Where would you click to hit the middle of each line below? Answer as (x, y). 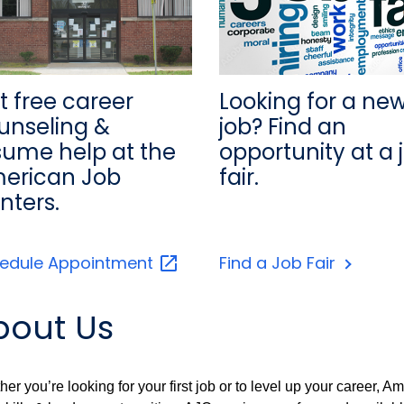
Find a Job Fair (279, 262)
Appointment (103, 262)
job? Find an (282, 126)
